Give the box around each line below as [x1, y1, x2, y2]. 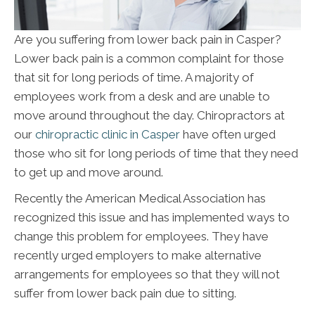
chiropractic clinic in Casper [35, 127, 180, 141]
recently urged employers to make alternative [14, 247, 262, 262]
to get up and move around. [14, 165, 163, 179]
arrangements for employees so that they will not [14, 266, 280, 281]
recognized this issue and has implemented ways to [14, 210, 290, 224]
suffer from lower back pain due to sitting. [14, 285, 236, 300]
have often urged [180, 127, 276, 141]
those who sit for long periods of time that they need [14, 146, 298, 160]
